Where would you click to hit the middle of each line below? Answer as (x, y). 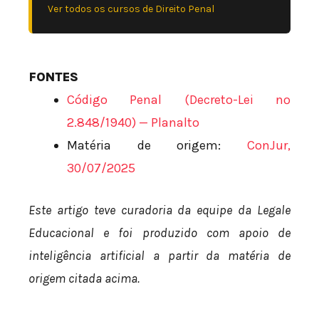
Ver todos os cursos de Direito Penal (131, 9)
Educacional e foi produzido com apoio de (159, 233)
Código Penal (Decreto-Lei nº (179, 100)
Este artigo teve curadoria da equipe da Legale (159, 210)
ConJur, (269, 146)
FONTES (53, 77)
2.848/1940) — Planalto (133, 123)
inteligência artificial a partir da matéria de (159, 256)
